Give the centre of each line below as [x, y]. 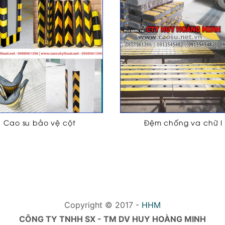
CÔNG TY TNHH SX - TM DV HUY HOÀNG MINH [113, 219]
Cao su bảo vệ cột [40, 122]
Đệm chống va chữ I [184, 122]
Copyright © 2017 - [103, 205]
